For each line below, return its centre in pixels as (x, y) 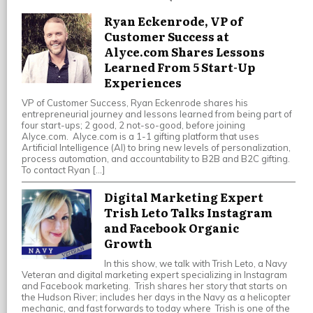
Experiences (143, 83)
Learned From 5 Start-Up (180, 67)
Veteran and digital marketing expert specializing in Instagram (154, 275)
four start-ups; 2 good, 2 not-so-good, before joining (133, 125)
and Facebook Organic (172, 228)
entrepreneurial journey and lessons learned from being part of (157, 114)
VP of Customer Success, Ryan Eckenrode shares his (135, 103)
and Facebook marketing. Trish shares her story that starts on (154, 286)
